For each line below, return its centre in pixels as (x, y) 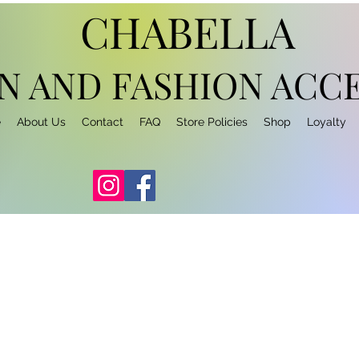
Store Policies (212, 122)
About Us (41, 122)
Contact (103, 122)
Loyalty (327, 122)
